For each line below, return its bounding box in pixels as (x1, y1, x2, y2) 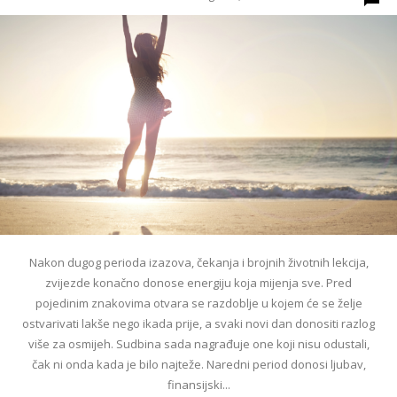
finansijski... (167, 376, 230, 393)
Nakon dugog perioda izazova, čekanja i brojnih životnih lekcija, (28, 253, 369, 270)
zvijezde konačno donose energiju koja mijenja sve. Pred (45, 274, 352, 291)
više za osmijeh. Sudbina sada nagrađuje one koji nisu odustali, (27, 335, 370, 352)
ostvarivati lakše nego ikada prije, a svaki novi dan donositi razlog (22, 315, 375, 331)
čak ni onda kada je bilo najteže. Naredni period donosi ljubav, (31, 355, 366, 372)
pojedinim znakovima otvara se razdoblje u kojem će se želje (35, 294, 362, 311)
